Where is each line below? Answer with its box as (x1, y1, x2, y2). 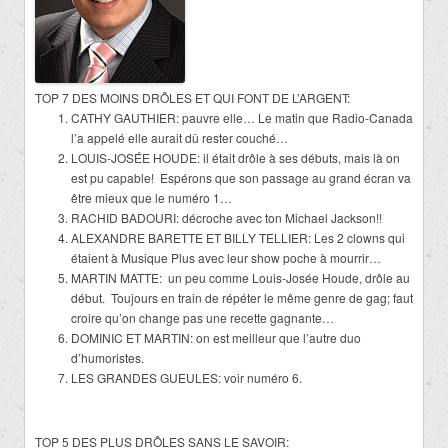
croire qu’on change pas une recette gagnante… (71, 308, 334, 326)
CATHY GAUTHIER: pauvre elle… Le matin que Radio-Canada (71, 108, 413, 126)
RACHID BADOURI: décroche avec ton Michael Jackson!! (71, 208, 382, 226)
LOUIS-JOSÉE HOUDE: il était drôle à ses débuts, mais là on (71, 148, 400, 166)
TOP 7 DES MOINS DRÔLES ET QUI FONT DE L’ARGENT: (35, 88, 350, 106)
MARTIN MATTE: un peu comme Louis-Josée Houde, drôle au (71, 268, 410, 286)
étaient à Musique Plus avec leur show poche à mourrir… (71, 248, 381, 266)
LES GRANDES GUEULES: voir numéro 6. (71, 368, 302, 386)
